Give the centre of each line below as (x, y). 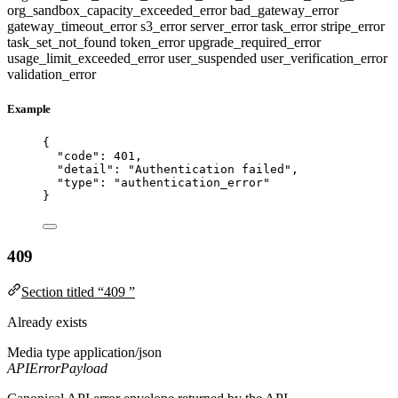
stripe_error (353, 26)
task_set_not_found (64, 42)
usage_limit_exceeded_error (88, 58)
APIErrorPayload (57, 369)
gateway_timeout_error (74, 26)
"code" (78, 155)
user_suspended (214, 58)
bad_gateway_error (284, 10)
